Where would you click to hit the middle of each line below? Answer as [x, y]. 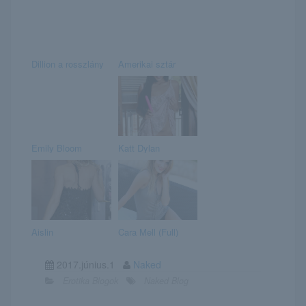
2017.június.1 [88, 264]
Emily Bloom [57, 148]
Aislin [42, 232]
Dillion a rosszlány [68, 64]
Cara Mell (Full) [148, 232]
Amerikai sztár [147, 64]
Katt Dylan [139, 148]
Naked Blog [166, 280]
